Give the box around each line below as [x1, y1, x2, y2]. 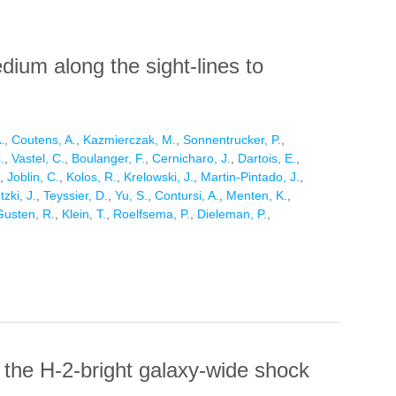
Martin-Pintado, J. [201, 170, 300, 185]
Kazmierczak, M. [83, 133, 176, 148]
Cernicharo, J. [152, 151, 231, 166]
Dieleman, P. [197, 207, 267, 222]
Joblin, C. [7, 170, 59, 185]
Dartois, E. [238, 151, 296, 166]
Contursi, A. [155, 188, 219, 203]
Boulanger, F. [72, 151, 145, 166]
